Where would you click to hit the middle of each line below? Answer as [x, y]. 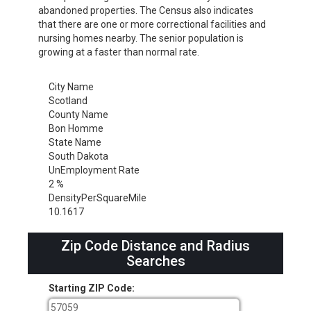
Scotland [68, 101]
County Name [78, 115]
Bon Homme [76, 129]
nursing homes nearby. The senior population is [141, 39]
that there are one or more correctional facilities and [152, 25]
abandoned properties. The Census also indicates [146, 11]
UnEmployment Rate [94, 170]
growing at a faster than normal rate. [119, 52]
